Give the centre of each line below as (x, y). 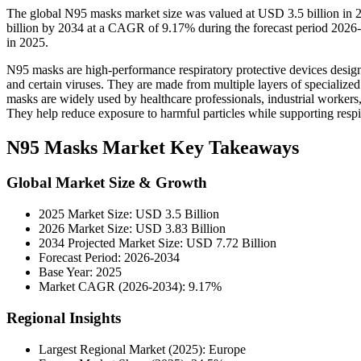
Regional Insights (64, 317)
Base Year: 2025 (80, 272)
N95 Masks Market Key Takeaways (153, 147)
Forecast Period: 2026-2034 (109, 258)
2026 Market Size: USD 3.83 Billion (132, 229)
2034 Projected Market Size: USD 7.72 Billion (158, 243)
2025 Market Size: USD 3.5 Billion (129, 214)
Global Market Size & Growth (107, 183)
